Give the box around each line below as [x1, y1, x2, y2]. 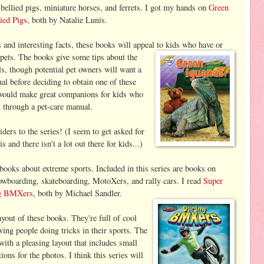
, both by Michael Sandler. [33, 187, 122, 199]
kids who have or [163, 39, 223, 51]
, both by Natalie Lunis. [27, 14, 107, 26]
